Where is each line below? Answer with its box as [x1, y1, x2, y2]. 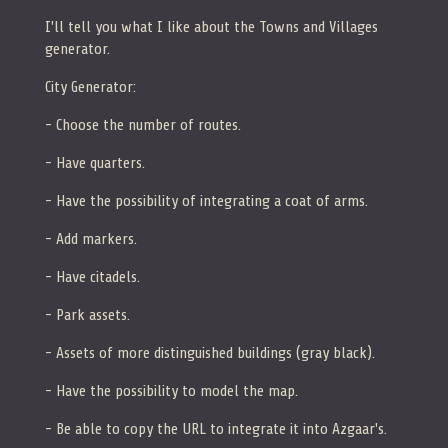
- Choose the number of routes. [45, 115, 241, 134]
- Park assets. [45, 305, 130, 324]
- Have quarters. [45, 153, 145, 172]
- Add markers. [45, 229, 137, 248]
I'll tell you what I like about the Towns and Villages [45, 17, 378, 36]
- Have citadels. [45, 267, 140, 286]
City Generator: [45, 77, 136, 96]
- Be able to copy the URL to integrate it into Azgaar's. [45, 419, 387, 438]
